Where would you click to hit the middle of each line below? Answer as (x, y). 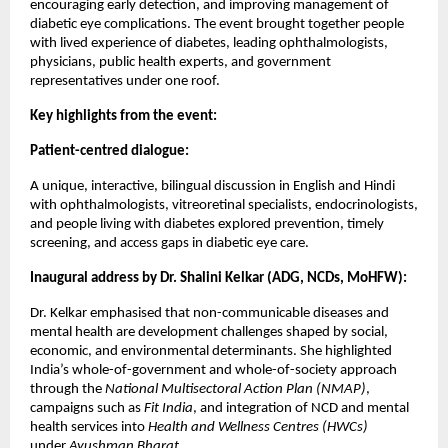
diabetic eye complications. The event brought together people (217, 24)
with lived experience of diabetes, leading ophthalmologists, (209, 43)
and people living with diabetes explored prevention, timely (207, 224)
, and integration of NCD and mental (301, 408)
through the (67, 389)
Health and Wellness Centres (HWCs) (258, 427)
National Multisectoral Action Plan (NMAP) (235, 389)
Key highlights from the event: (123, 116)
